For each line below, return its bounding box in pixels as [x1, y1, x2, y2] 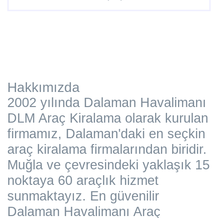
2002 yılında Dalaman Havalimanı [7, 95, 210, 110]
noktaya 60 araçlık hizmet [7, 173, 159, 188]
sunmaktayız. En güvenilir [7, 188, 159, 203]
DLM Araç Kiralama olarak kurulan [7, 110, 208, 126]
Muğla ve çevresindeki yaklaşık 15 [7, 157, 210, 172]
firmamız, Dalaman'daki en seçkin [7, 126, 205, 141]
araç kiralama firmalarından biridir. [7, 142, 207, 157]
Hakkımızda [7, 79, 80, 95]
